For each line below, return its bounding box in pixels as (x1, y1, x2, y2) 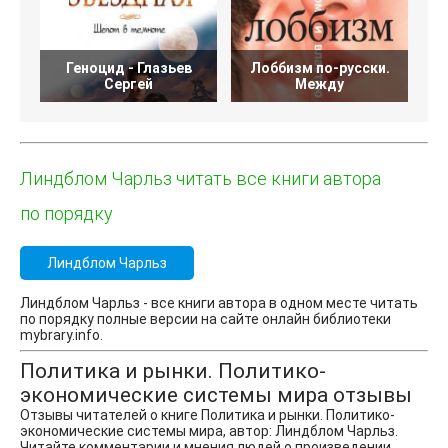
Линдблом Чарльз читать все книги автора (20, 167, 381, 189)
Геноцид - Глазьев (65, 59, 192, 76)
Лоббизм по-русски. (249, 59, 390, 76)
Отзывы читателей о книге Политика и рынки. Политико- (20, 406, 395, 423)
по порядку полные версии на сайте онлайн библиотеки (20, 310, 391, 327)
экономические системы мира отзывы (20, 382, 412, 407)
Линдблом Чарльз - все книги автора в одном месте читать (20, 294, 418, 311)
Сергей (104, 75, 153, 92)
